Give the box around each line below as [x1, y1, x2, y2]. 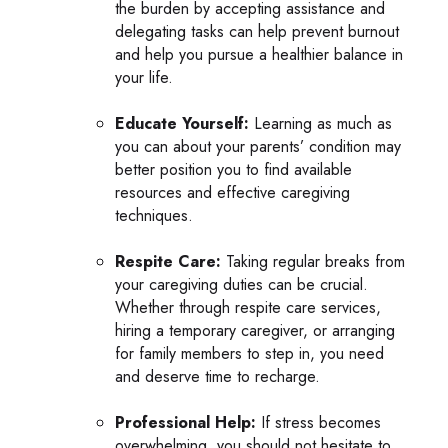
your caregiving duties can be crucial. [115, 272, 368, 296]
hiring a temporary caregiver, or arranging [115, 318, 395, 342]
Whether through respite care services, [115, 295, 381, 319]
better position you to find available [115, 157, 352, 181]
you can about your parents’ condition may [115, 134, 401, 158]
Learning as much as [249, 111, 392, 135]
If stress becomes [256, 410, 381, 434]
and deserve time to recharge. [115, 364, 320, 388]
